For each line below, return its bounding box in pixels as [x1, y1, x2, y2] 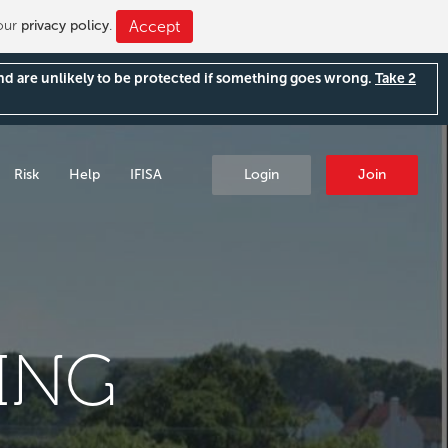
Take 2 [375, 70, 416, 87]
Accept [129, 17, 180, 36]
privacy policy [21, 17, 109, 34]
